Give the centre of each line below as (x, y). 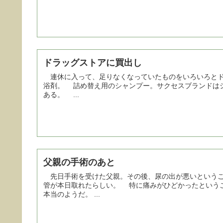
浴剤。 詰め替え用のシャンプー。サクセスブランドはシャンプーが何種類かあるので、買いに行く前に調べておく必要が (55, 85)
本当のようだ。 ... (72, 194)
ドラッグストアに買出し (93, 62)
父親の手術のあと (79, 162)
